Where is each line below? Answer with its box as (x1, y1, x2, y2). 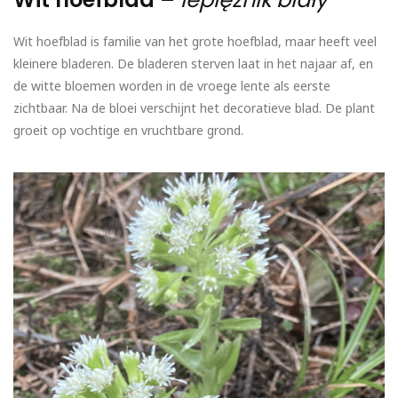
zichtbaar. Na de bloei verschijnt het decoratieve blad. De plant (13, 99, 375, 117)
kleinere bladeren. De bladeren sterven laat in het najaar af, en (13, 55, 373, 73)
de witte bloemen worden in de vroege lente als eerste (13, 77, 330, 95)
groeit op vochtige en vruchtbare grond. (13, 122, 243, 139)
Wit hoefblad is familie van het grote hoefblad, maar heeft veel (13, 33, 377, 51)
